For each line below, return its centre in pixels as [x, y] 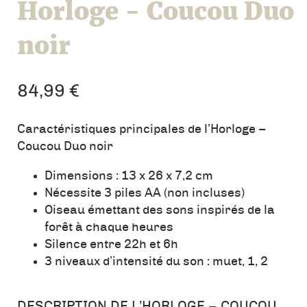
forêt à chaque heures [109, 228]
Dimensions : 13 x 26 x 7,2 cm [129, 176]
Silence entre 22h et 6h [111, 245]
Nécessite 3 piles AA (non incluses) [145, 194]
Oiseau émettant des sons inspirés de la [160, 211]
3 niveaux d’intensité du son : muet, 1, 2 [156, 262]
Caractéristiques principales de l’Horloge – [142, 130]
